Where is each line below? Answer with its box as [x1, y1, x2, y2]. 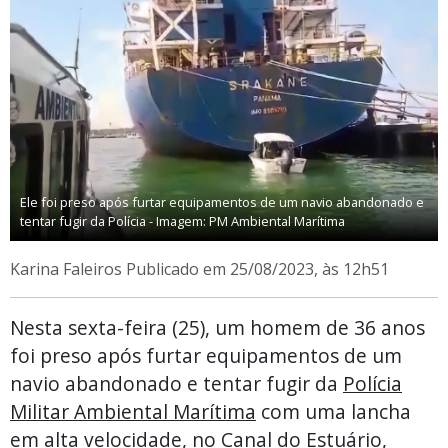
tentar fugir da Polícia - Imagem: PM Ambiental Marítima [19, 212, 345, 231]
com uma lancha [256, 397, 411, 425]
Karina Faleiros [10, 257, 126, 280]
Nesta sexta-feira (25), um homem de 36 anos [10, 313, 425, 341]
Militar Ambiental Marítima [10, 397, 256, 425]
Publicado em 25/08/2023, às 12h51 [126, 257, 389, 280]
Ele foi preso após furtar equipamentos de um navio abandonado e [19, 193, 424, 212]
